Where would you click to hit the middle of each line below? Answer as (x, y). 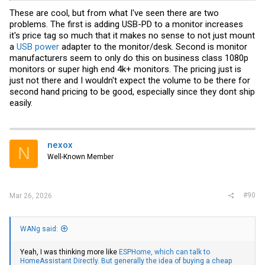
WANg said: (39, 229)
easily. (21, 103)
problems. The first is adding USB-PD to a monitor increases (126, 24)
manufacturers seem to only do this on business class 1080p (129, 58)
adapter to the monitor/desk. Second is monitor (153, 46)
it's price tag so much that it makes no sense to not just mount (132, 35)
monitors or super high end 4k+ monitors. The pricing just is (125, 69)
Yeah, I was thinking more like (70, 252)
